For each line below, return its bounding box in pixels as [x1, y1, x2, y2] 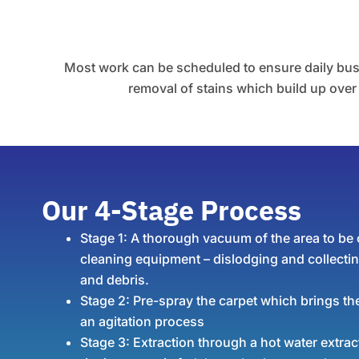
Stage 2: [80, 292, 130, 309]
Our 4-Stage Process [42, 192, 301, 228]
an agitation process [80, 313, 204, 329]
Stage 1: [80, 230, 127, 246]
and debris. [80, 272, 149, 288]
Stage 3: [80, 334, 130, 350]
